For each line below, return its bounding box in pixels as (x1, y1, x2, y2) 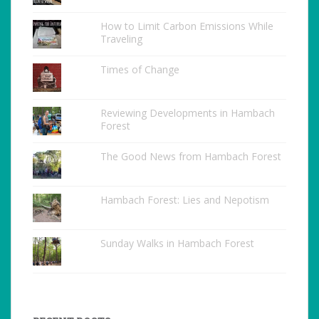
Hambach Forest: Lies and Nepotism (100, 193, 269, 207)
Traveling (100, 32, 142, 46)
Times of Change (100, 63, 179, 77)
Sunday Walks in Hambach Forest (100, 236, 254, 251)
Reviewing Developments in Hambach (100, 106, 275, 120)
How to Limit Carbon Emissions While (100, 19, 273, 33)
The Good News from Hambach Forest (100, 150, 281, 164)
